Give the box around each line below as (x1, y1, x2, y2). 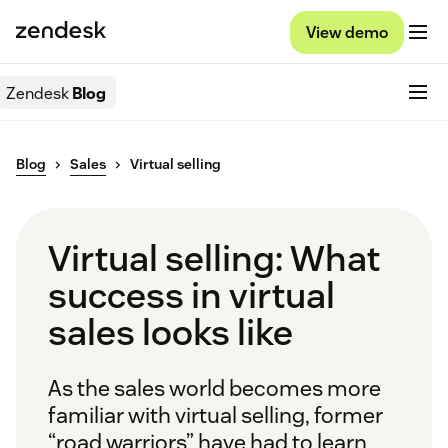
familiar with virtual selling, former (48, 401, 383, 430)
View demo (306, 21, 388, 43)
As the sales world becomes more (48, 374, 381, 403)
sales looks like (48, 309, 293, 356)
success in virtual (48, 272, 335, 319)
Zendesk (6, 82, 69, 104)
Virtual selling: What (48, 235, 380, 282)
